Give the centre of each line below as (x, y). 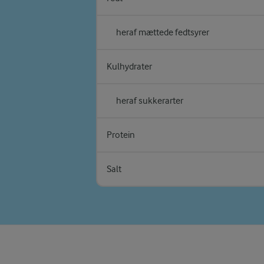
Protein (121, 135)
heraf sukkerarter (150, 101)
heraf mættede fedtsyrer (163, 32)
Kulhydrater (130, 67)
